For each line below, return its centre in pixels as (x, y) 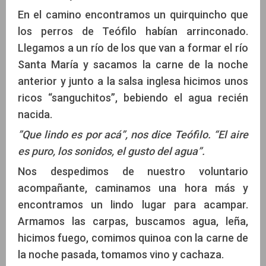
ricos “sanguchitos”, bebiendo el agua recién (133, 97)
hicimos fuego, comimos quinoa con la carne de (133, 237)
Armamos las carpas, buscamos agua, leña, (133, 221)
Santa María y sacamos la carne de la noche (133, 64)
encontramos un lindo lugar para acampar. (133, 204)
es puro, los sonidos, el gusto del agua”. (111, 151)
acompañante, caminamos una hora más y (133, 188)
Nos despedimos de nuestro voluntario (133, 171)
